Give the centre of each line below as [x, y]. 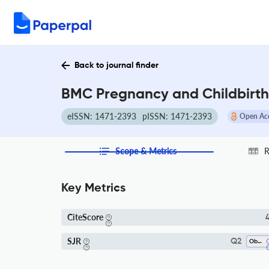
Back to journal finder [116, 65]
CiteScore [85, 217]
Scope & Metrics [146, 151]
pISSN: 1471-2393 [177, 116]
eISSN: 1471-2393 [102, 116]
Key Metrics [93, 189]
